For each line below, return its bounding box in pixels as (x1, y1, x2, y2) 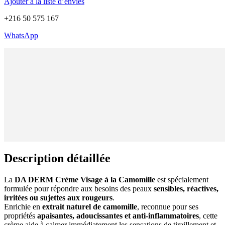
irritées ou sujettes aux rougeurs (4, 193, 113, 202)
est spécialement (155, 175, 208, 184)
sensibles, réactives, (154, 184, 218, 193)
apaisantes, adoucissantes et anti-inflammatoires (37, 211, 199, 220)
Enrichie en (4, 202, 42, 211)
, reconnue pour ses (137, 202, 198, 211)
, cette (199, 211, 217, 220)
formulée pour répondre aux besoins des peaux (4, 184, 154, 193)
